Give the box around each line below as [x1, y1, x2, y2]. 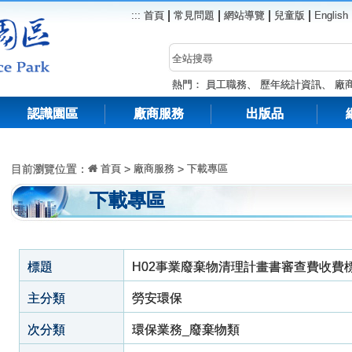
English [314, 9, 348, 21]
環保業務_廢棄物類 [132, 323, 240, 336]
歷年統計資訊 [260, 79, 321, 90]
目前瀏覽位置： [11, 163, 88, 175]
